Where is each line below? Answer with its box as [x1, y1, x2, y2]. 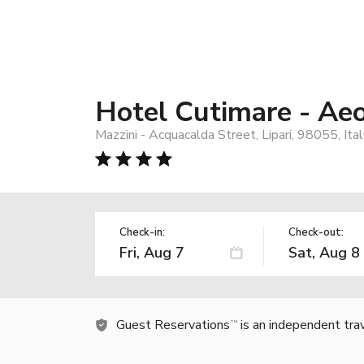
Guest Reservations [116, 315, 230, 334]
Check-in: [119, 224, 165, 240]
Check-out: [288, 224, 344, 240]
